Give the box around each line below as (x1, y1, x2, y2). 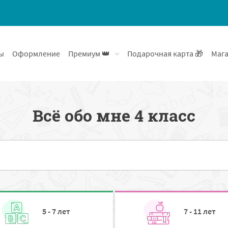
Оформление (12, 48, 60, 59)
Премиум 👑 (68, 48, 110, 59)
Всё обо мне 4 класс (33, 104, 195, 126)
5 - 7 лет (42, 206, 70, 216)
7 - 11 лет (184, 206, 216, 216)
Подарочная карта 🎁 (127, 48, 203, 59)
